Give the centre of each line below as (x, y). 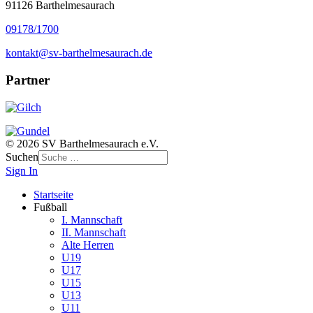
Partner (28, 80)
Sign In (22, 170)
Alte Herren (88, 245)
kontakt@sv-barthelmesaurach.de (79, 53)
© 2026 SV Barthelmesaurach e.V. (82, 143)
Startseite (53, 194)
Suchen (22, 156)
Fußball (50, 207)
